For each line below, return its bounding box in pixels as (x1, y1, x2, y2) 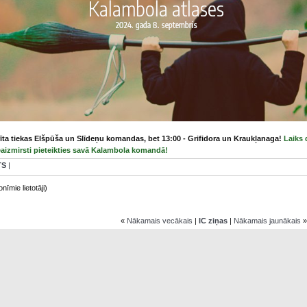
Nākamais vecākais (127, 217, 193, 225)
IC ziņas (199, 217, 228, 225)
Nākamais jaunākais (234, 217, 302, 225)
